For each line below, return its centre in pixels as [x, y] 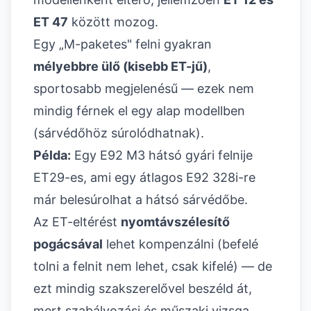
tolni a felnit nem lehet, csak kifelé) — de [153, 267]
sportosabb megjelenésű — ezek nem [144, 89]
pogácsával [68, 244]
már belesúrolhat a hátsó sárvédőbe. [141, 200]
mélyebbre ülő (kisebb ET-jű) [120, 67]
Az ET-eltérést [77, 222]
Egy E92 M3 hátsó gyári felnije [162, 155]
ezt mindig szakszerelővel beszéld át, [143, 289]
